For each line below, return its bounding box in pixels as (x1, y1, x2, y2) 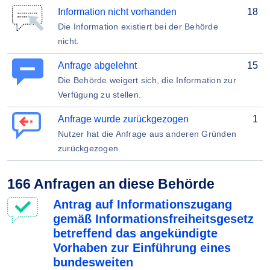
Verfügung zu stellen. (58, 90, 142, 99)
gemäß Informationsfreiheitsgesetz (53, 212, 254, 225)
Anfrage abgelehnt (58, 60, 137, 71)
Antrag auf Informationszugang (53, 198, 232, 211)
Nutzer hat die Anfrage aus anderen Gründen (58, 129, 237, 139)
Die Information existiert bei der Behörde (58, 22, 218, 31)
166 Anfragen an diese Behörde (7, 176, 215, 192)
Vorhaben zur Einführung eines (53, 241, 231, 254)
